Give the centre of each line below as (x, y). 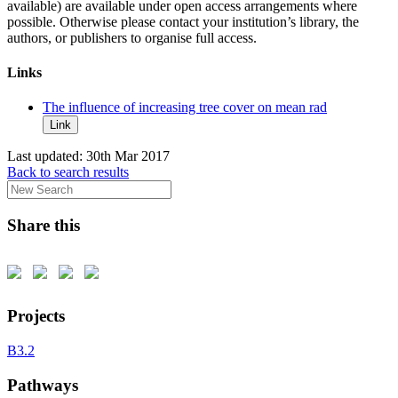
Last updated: (47, 156)
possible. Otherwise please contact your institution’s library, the (183, 21)
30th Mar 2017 (128, 156)
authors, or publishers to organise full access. (132, 37)
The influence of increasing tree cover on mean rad (185, 107)
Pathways (43, 385)
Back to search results (68, 172)
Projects (36, 316)
